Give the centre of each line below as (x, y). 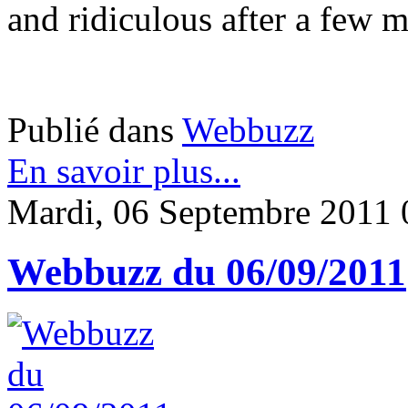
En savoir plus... (124, 170)
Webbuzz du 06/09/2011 (207, 272)
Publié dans (91, 129)
